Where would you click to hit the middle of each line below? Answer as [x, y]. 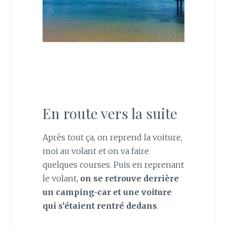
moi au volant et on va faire [96, 151]
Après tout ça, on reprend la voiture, [112, 137]
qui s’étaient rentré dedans [100, 205]
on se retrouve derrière [129, 178]
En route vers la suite [110, 113]
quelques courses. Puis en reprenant [113, 164]
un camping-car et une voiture [107, 192]
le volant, [61, 178]
